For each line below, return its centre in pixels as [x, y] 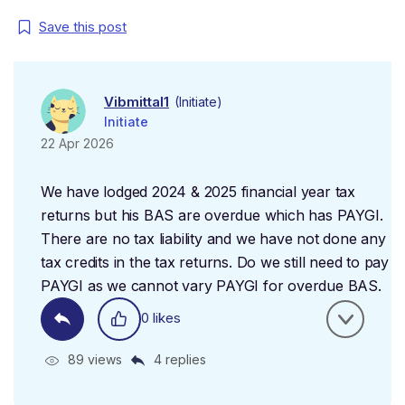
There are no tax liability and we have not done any [213, 239]
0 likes [161, 318]
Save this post [83, 27]
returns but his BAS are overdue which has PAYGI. [212, 215]
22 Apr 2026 [77, 143]
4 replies [180, 359]
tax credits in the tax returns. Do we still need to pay [215, 262]
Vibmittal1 [137, 101]
